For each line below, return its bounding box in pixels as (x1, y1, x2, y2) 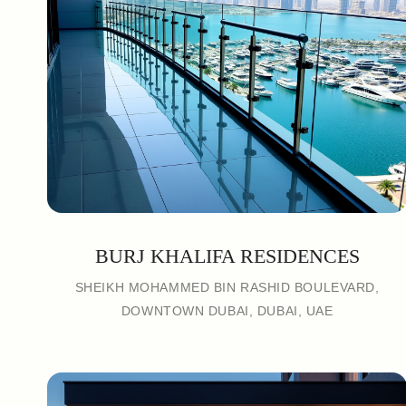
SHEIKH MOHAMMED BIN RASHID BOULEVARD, (74, 280, 380, 295)
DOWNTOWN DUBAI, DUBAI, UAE (121, 304, 333, 318)
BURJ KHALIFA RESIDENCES (94, 245, 360, 267)
